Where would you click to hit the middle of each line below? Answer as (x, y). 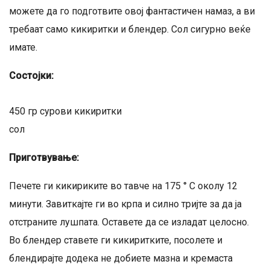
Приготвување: (44, 158)
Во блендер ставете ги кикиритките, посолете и (116, 240)
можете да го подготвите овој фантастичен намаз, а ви (132, 11)
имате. (23, 47)
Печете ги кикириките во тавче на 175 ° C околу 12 (123, 186)
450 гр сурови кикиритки (65, 111)
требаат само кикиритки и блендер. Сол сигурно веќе (130, 29)
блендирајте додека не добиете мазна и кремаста (121, 258)
